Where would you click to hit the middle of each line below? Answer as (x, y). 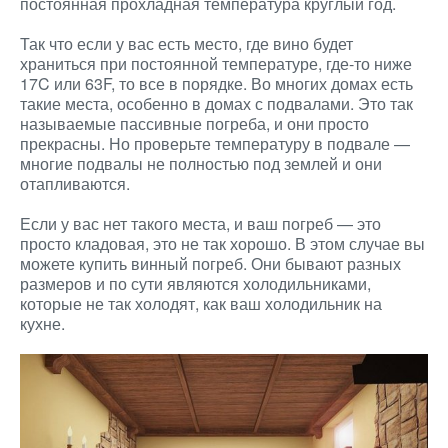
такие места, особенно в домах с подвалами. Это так (216, 103)
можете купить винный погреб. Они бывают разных (210, 263)
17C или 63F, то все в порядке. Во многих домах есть (216, 83)
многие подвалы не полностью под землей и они (201, 163)
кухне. (42, 323)
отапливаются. (75, 183)
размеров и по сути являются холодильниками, (195, 283)
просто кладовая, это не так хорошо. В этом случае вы (222, 243)
